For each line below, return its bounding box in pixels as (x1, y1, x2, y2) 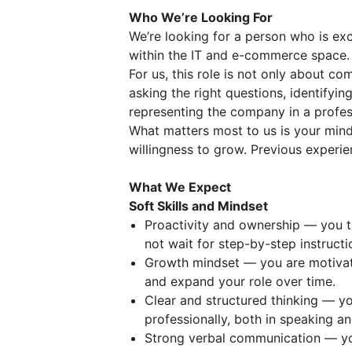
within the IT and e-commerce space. (129, 47, 350, 63)
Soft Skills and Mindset (129, 198, 268, 214)
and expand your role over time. (145, 273, 335, 289)
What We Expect (129, 179, 231, 195)
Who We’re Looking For (129, 9, 273, 25)
